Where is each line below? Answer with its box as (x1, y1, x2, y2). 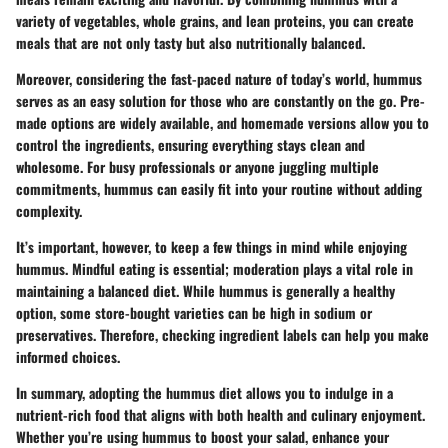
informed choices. (16, 345, 120, 367)
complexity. (16, 199, 82, 221)
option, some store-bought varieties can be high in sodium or (16, 301, 372, 323)
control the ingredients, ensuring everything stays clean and (16, 133, 365, 155)
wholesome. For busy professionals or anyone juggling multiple (16, 155, 379, 177)
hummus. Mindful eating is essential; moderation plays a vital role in (16, 257, 413, 279)
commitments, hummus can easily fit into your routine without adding (16, 177, 422, 199)
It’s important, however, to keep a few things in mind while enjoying (16, 235, 407, 257)
